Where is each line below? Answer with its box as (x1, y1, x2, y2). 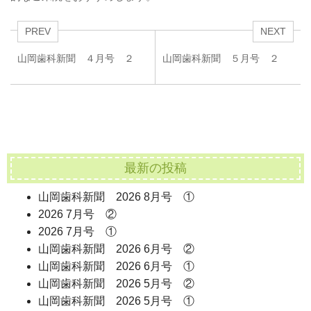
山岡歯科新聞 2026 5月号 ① (38, 294, 194, 307)
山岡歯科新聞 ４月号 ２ (17, 53, 134, 65)
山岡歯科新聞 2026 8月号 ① (38, 190, 194, 203)
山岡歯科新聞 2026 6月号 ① (38, 260, 194, 272)
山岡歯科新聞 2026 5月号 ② (38, 277, 194, 289)
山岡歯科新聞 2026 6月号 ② (38, 242, 194, 255)
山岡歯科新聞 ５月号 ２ (162, 53, 279, 65)
